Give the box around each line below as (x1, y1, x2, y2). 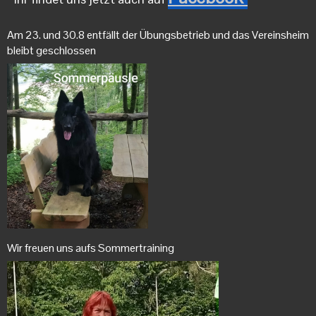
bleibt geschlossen (7, 42, 96, 58)
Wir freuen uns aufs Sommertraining (7, 241, 174, 256)
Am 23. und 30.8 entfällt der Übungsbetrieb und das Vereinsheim (7, 27, 309, 42)
